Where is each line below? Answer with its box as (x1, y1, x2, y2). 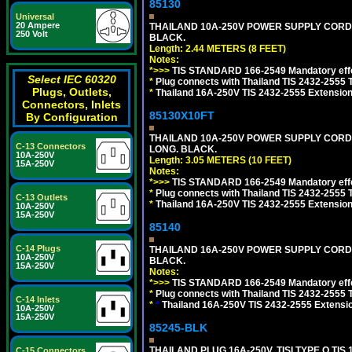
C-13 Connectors (16, 141, 86, 151)
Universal (16, 12, 54, 21)
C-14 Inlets (16, 295, 60, 304)
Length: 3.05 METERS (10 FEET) (149, 154, 291, 166)
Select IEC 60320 (27, 73, 116, 86)
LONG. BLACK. (149, 143, 217, 155)
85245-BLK (149, 321, 207, 334)
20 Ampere (16, 20, 60, 30)
